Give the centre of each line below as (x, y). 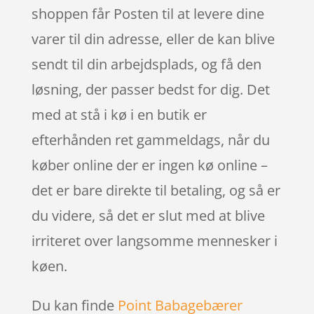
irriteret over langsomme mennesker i (154, 240)
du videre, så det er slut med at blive (148, 215)
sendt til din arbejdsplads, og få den (146, 64)
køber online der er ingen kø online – (149, 165)
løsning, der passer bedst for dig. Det (150, 89)
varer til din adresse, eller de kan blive (153, 39)
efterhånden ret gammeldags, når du (150, 139)
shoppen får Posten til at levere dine (148, 13)
